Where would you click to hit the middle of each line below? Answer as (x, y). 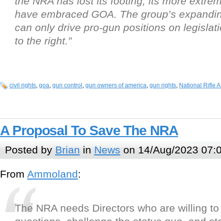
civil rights (23, 85)
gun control (67, 85)
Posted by (30, 150)
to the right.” (43, 41)
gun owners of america (116, 85)
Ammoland (53, 174)
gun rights (163, 85)
